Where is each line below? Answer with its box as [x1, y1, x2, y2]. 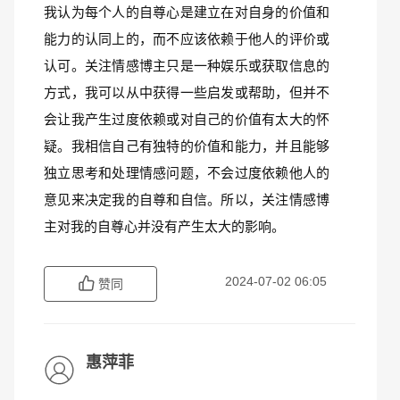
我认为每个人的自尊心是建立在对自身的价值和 [44, 4, 329, 20]
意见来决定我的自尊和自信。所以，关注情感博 [44, 192, 329, 207]
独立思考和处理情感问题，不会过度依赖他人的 [44, 165, 329, 180]
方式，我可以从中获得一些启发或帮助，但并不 [44, 85, 329, 100]
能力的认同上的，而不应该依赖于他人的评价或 [44, 31, 329, 46]
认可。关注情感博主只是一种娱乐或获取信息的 [44, 58, 329, 73]
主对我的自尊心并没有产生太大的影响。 [44, 219, 285, 234]
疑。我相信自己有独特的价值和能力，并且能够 [44, 138, 329, 154]
